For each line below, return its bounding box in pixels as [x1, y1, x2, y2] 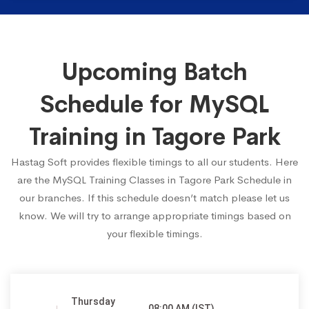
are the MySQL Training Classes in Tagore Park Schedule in [17, 173, 292, 187]
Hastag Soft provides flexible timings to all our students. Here [11, 155, 298, 169]
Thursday [71, 296, 116, 308]
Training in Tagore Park [28, 122, 281, 152]
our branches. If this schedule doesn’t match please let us [19, 191, 290, 205]
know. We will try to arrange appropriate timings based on [18, 209, 291, 223]
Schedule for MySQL [40, 90, 269, 120]
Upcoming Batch [61, 57, 248, 88]
